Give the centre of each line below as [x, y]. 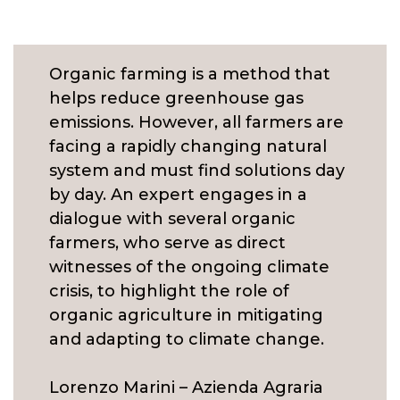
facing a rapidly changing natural [188, 146]
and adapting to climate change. [187, 339]
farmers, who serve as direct [167, 243]
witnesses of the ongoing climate [189, 267]
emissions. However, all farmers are [196, 122]
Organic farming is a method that [190, 74]
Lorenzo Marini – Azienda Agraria [186, 387]
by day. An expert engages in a [178, 195]
